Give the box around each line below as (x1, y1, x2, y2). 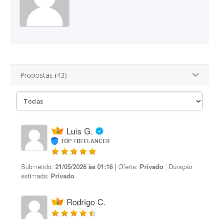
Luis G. (66, 125, 93, 137)
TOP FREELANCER (61, 138, 110, 145)
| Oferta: (113, 162, 140, 171)
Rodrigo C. (66, 196, 106, 208)
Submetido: (21, 162, 55, 171)
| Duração (163, 162, 192, 171)
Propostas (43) (20, 70, 67, 80)
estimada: (21, 171, 51, 180)
